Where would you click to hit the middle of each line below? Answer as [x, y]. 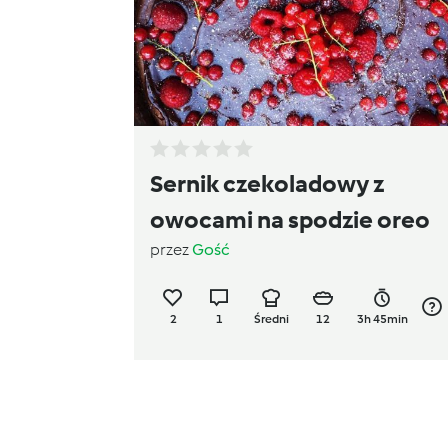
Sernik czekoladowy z [267, 184]
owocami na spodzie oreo [290, 220]
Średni [271, 319]
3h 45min [383, 319]
